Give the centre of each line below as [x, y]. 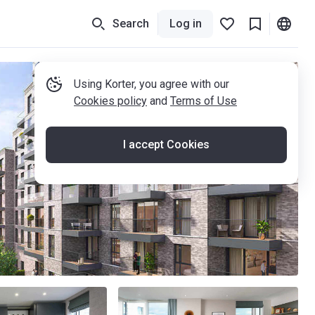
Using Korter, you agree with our [152, 84]
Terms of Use [204, 101]
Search [131, 23]
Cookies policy [110, 101]
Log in [186, 23]
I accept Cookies [166, 144]
